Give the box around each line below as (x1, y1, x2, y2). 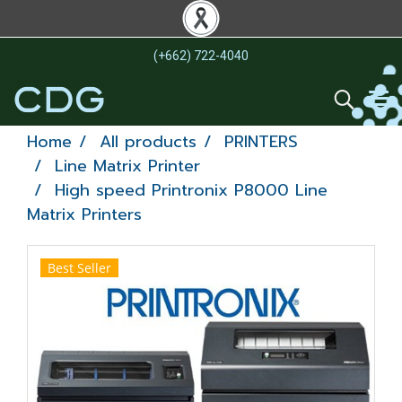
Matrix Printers (27, 202, 142, 227)
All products (100, 129, 197, 154)
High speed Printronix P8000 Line (55, 178, 328, 203)
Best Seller (48, 259, 111, 276)
